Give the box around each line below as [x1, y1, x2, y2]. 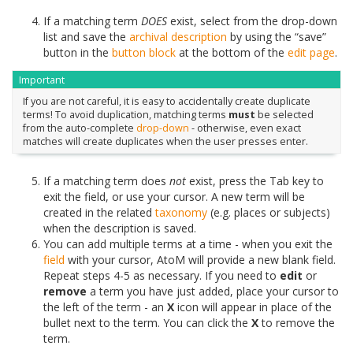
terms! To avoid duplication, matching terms [22, 107, 229, 121]
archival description [129, 28, 227, 44]
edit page [288, 44, 335, 60]
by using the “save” [227, 28, 326, 44]
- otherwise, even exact [188, 121, 301, 135]
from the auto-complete [22, 121, 136, 135]
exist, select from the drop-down [167, 13, 337, 28]
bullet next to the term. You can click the [43, 315, 251, 331]
